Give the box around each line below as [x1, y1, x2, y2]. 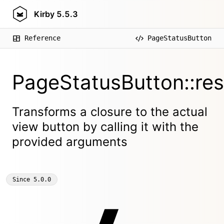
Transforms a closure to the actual [12, 104, 207, 119]
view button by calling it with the [12, 119, 198, 134]
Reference [24, 34, 60, 42]
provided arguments [12, 134, 127, 149]
